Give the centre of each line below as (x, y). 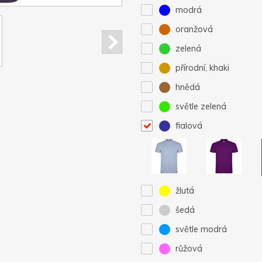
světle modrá (200, 230)
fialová (188, 126)
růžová (188, 249)
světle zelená (200, 107)
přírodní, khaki (201, 68)
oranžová (193, 30)
